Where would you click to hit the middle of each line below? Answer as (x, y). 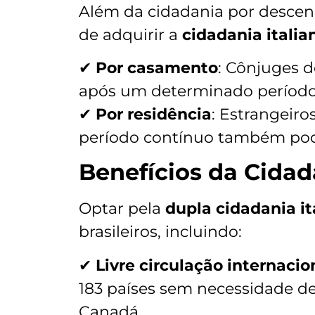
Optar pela (122, 209)
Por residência (154, 115)
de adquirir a (130, 34)
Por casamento (157, 68)
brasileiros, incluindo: (160, 232)
